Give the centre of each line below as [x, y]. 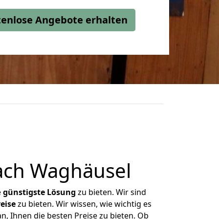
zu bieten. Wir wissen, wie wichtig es [83, 204]
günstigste [24, 192]
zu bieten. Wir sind [111, 192]
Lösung [61, 192]
